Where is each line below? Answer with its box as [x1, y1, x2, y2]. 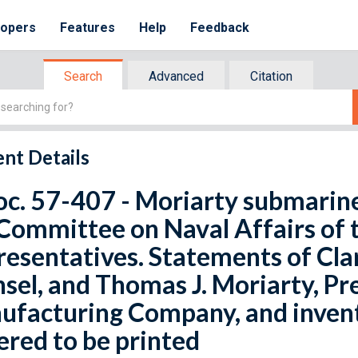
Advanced [149, 69, 204, 84]
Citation [250, 69, 292, 84]
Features [60, 20, 116, 35]
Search [64, 69, 102, 84]
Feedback [190, 20, 250, 35]
